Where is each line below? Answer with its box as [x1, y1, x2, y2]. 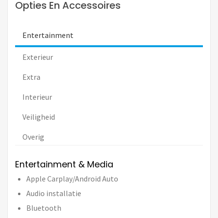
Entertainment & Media [15, 158, 113, 170]
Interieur [22, 91, 52, 102]
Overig [22, 131, 44, 142]
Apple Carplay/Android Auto [26, 173, 118, 183]
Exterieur [22, 52, 53, 62]
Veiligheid [22, 111, 55, 122]
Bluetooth [26, 202, 61, 213]
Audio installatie [26, 188, 81, 198]
